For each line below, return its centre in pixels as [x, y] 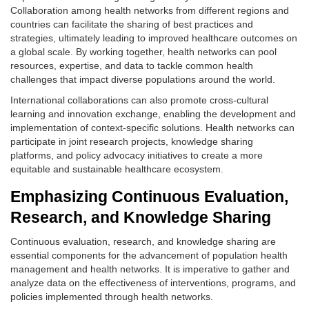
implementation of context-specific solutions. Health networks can [152, 128]
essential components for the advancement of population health [149, 255]
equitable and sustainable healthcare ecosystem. [117, 169]
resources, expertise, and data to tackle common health [132, 66]
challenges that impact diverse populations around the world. [143, 79]
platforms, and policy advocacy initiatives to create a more [137, 155]
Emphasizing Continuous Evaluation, [149, 197]
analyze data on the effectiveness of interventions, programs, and [153, 283]
